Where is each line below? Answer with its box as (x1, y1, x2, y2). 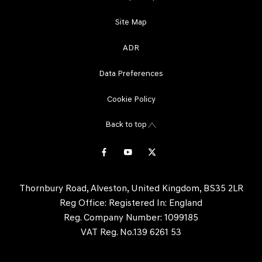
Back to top (105, 120, 147, 130)
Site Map (115, 18, 147, 27)
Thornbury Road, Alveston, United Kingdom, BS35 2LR (19, 184, 243, 194)
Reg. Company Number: (64, 213, 162, 223)
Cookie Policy (106, 95, 156, 104)
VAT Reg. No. (81, 227, 133, 237)
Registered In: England (106, 198, 202, 208)
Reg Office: (60, 198, 106, 208)
